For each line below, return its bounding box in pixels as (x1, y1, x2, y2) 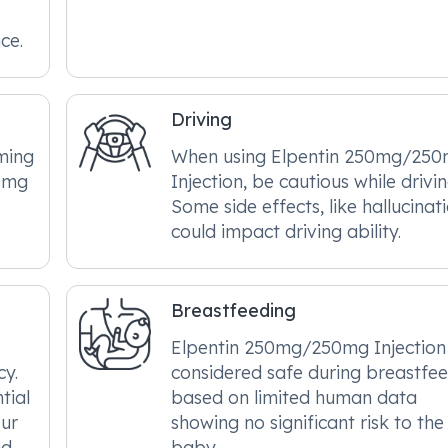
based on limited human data (171, 386, 418, 408)
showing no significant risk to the (171, 411, 445, 433)
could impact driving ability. (171, 220, 402, 242)
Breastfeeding (171, 299, 297, 321)
